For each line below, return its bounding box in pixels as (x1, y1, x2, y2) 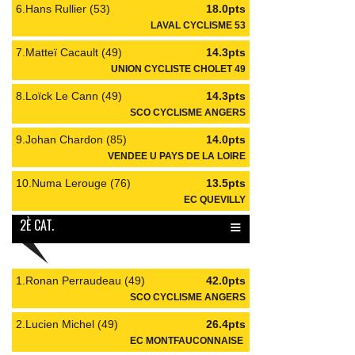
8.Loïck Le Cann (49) (16, 90, 122, 102)
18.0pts (206, 2, 246, 15)
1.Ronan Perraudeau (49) (16, 274, 145, 287)
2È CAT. (20, 216, 54, 235)
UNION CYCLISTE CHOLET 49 (111, 63, 246, 74)
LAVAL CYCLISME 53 (151, 20, 246, 30)
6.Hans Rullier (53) (16, 2, 110, 15)
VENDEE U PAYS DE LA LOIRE (108, 151, 246, 161)
